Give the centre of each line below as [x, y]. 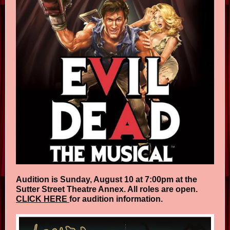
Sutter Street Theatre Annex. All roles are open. [107, 189]
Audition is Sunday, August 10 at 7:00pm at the [107, 179]
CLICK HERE [42, 199]
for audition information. [116, 199]
